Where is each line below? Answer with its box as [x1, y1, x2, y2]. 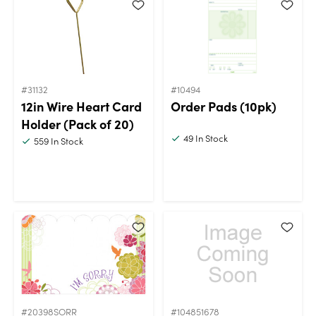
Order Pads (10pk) [170, 97, 276, 115]
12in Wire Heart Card [21, 97, 142, 115]
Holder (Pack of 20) [21, 114, 134, 133]
